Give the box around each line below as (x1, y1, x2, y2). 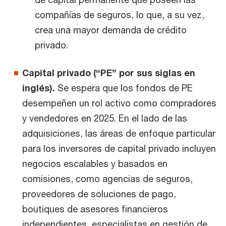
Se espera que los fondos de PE (55, 82, 193, 93)
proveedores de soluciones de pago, (22, 188, 176, 199)
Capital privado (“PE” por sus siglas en (22, 67, 195, 78)
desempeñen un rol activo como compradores (22, 97, 216, 108)
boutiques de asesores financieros (22, 203, 168, 214)
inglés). (22, 82, 55, 93)
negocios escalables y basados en (22, 158, 167, 169)
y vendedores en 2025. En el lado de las (22, 112, 187, 124)
